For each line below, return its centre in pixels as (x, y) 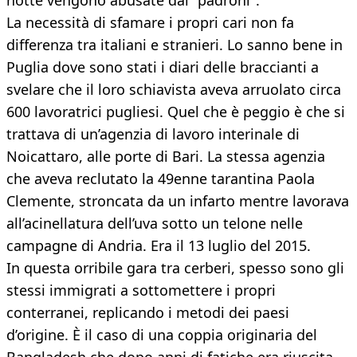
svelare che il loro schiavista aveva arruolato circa (174, 90)
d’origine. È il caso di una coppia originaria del (162, 335)
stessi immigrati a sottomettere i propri (141, 290)
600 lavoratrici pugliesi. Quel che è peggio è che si (176, 112)
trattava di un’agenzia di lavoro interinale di (153, 134)
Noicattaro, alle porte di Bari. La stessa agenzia (166, 157)
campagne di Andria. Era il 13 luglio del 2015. (159, 246)
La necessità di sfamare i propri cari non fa (150, 23)
